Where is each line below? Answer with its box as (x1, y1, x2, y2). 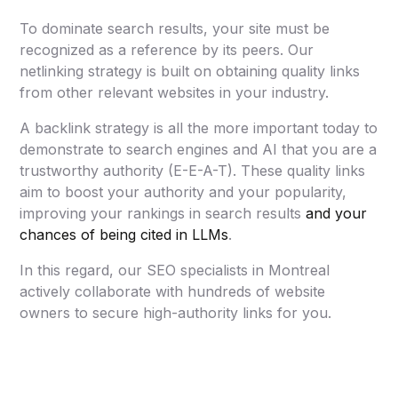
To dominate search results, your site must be (20, 19, 330, 37)
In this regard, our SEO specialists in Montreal (20, 260, 330, 279)
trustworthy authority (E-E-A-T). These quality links (20, 161, 366, 179)
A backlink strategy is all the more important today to (20, 118, 378, 137)
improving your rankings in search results (20, 203, 306, 222)
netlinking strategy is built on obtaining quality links (20, 61, 361, 80)
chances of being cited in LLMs (20, 225, 229, 243)
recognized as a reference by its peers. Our (20, 40, 314, 59)
